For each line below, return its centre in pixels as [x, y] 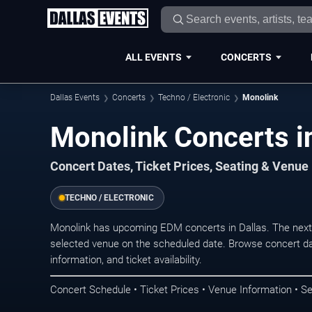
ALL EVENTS [153, 57]
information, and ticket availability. [126, 260]
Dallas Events [75, 97]
